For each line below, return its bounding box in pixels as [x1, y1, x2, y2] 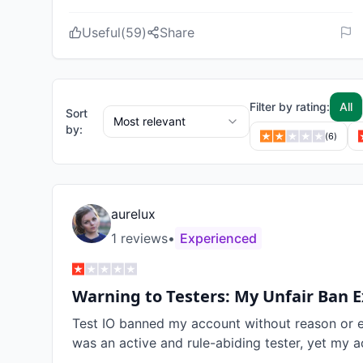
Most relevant [113, 114, 186, 128]
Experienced [180, 230, 257, 246]
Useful [82, 24, 121, 41]
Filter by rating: [250, 100, 330, 113]
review [117, 230, 161, 246]
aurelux [111, 206, 156, 222]
